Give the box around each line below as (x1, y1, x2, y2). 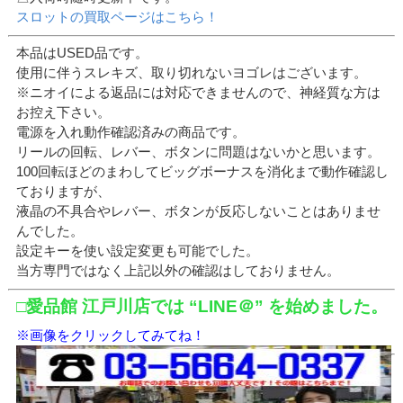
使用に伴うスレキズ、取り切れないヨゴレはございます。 (16, 65, 368, 81)
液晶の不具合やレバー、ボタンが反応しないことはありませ (16, 203, 381, 219)
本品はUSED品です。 (16, 45, 149, 61)
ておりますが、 (16, 184, 112, 200)
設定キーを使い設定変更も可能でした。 (16, 243, 260, 259)
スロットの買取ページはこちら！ (16, 9, 219, 25)
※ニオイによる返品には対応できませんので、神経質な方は (16, 85, 381, 101)
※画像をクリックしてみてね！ (16, 327, 206, 343)
